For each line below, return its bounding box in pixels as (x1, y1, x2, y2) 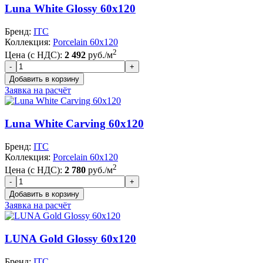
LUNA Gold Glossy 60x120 (5, 232, 136, 245)
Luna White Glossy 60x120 (5, 2, 136, 15)
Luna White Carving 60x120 (5, 117, 144, 130)
